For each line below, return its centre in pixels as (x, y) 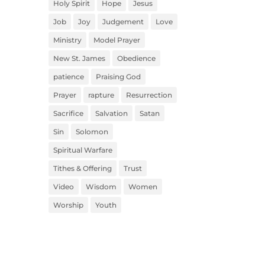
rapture (101, 95)
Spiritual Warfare (83, 150)
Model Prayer (117, 40)
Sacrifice (69, 113)
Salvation (112, 113)
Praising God (119, 76)
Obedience (137, 58)
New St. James (80, 58)
